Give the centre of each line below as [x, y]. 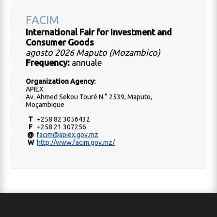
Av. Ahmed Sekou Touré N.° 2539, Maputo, [89, 97]
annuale [86, 63]
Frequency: [48, 63]
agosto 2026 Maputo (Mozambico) [93, 53]
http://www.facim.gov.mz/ [76, 143]
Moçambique [45, 105]
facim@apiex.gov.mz [68, 135]
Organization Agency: [61, 82]
